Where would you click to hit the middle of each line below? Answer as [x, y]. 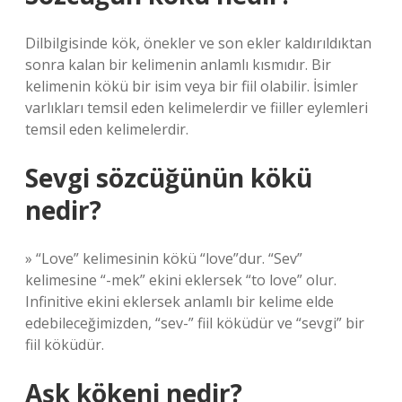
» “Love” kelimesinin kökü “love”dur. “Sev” [164, 258]
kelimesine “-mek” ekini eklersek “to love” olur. [181, 280]
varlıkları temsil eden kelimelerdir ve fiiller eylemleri [197, 108]
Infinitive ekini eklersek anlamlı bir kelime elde [179, 301]
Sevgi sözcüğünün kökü [169, 178]
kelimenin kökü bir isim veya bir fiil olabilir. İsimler [192, 86]
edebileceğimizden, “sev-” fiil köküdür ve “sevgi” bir [195, 323]
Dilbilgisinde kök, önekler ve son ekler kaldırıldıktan [198, 43]
